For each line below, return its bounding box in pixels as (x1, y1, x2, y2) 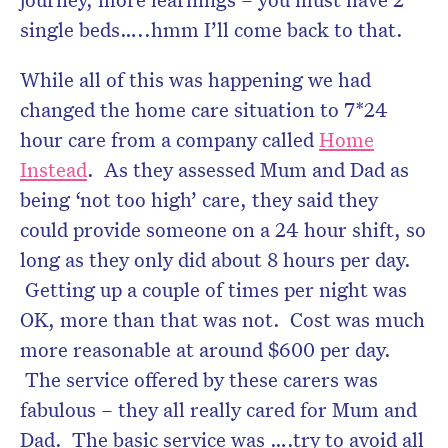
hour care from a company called (20, 125, 319, 152)
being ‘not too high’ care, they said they (20, 185, 378, 212)
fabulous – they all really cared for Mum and (20, 395, 417, 422)
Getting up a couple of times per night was (20, 275, 407, 302)
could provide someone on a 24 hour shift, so (20, 215, 426, 242)
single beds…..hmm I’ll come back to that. (20, 15, 403, 42)
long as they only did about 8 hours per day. (20, 245, 411, 272)
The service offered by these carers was (20, 365, 378, 392)
